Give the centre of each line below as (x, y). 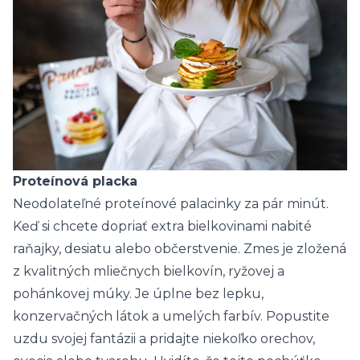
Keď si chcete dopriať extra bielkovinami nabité (162, 227)
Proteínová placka (75, 182)
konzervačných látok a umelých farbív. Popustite (171, 317)
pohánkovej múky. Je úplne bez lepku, (138, 294)
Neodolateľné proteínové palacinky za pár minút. (171, 204)
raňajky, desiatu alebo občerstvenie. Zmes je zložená (180, 249)
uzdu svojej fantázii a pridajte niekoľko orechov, (164, 339)
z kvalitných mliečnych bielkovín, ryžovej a (149, 272)
